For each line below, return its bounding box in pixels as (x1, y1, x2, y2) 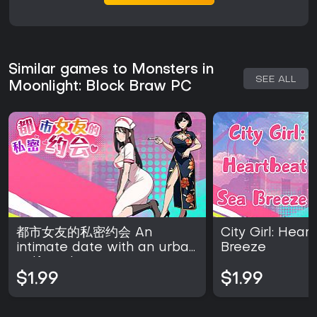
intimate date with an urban (16, 242, 197, 255)
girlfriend (16, 257, 74, 270)
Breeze (221, 242, 267, 255)
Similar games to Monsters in (8, 63, 214, 78)
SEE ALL (255, 75, 296, 85)
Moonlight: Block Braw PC (8, 80, 192, 95)
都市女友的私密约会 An (16, 227, 152, 240)
